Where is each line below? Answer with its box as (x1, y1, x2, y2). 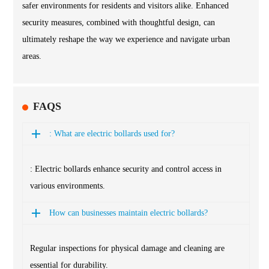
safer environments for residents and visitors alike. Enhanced (22, 1, 229, 11)
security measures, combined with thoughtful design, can (22, 18, 215, 28)
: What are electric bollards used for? (49, 129, 175, 139)
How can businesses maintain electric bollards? (49, 208, 208, 218)
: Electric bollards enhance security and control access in (30, 165, 222, 174)
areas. (22, 52, 41, 61)
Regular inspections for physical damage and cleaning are (30, 244, 225, 253)
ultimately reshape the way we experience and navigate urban (22, 35, 230, 44)
